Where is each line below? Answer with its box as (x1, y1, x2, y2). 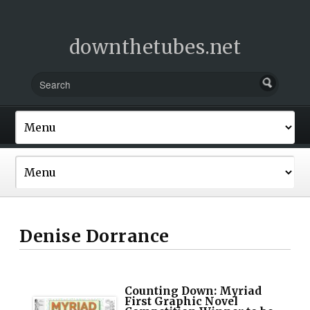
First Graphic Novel (125, 294, 239, 308)
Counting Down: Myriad (125, 284, 262, 298)
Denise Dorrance (19, 225, 170, 247)
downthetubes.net (69, 35, 241, 59)
